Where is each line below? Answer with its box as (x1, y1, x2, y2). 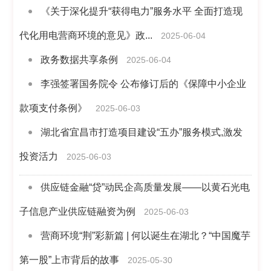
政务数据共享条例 (41, 54, 119, 65)
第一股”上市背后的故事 (19, 255, 120, 265)
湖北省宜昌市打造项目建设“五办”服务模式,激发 (41, 127, 243, 137)
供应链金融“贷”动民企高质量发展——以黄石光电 (41, 182, 250, 192)
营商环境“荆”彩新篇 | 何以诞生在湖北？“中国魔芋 (41, 230, 251, 241)
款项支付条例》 (19, 103, 88, 113)
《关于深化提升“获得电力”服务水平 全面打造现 (41, 6, 243, 16)
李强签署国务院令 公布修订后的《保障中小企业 (41, 79, 247, 89)
